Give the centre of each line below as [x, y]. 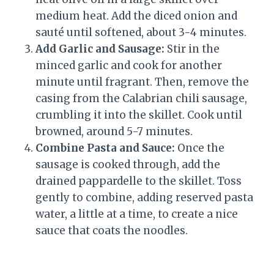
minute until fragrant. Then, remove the [142, 82]
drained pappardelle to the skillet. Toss [139, 181]
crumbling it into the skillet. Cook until [139, 115]
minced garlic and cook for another [129, 65]
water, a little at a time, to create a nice [137, 214]
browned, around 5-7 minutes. [114, 131]
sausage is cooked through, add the [128, 164]
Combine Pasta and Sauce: [105, 148]
